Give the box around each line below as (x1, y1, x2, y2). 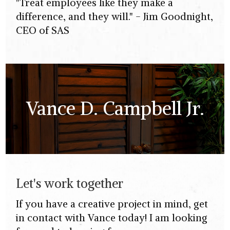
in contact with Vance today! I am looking (16, 211, 208, 224)
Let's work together (16, 175, 124, 191)
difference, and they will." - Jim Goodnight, (16, 10, 214, 23)
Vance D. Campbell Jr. (26, 97, 204, 120)
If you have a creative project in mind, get (16, 197, 208, 210)
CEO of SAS (16, 24, 70, 37)
